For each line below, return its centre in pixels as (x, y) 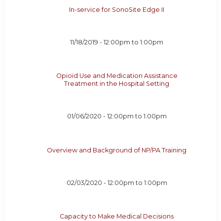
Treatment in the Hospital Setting (117, 84)
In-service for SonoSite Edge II (117, 9)
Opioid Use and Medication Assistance (117, 76)
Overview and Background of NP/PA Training (117, 150)
